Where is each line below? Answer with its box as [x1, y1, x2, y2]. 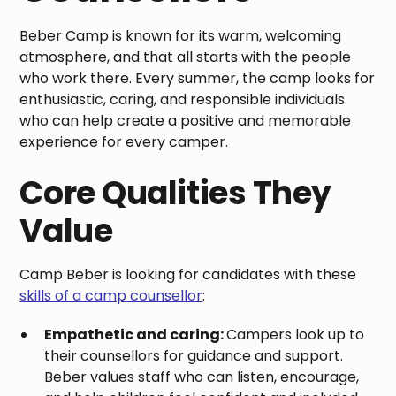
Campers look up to [226, 324, 365, 345]
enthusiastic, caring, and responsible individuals [19, 88, 346, 110]
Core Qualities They [19, 170, 332, 216]
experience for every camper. [19, 131, 232, 152]
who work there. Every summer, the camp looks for [19, 67, 376, 88]
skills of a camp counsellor [19, 285, 203, 306]
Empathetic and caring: [44, 324, 227, 345]
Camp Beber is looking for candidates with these [19, 263, 357, 285]
